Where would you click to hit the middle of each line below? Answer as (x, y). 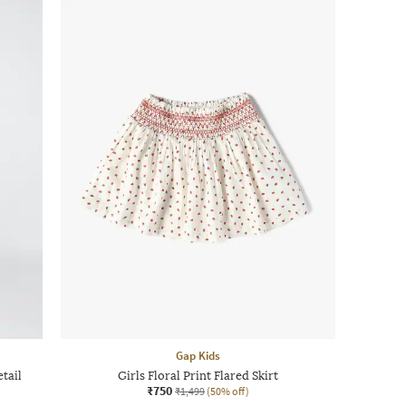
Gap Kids (198, 355)
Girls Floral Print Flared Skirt (198, 375)
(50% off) (228, 391)
